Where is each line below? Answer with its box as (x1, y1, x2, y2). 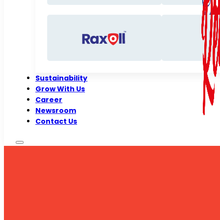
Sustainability (35, 73, 87, 83)
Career (35, 95, 62, 105)
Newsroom (35, 106, 76, 116)
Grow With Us (35, 84, 85, 94)
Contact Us (35, 116, 77, 127)
